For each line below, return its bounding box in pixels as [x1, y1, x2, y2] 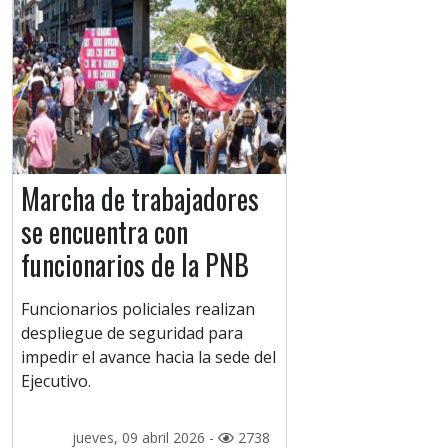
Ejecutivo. [21, 370, 91, 393]
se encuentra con [21, 211, 188, 253]
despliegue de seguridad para [21, 322, 243, 345]
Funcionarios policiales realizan [21, 298, 255, 321]
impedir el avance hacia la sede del [21, 346, 276, 369]
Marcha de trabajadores [21, 178, 259, 220]
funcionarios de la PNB [21, 244, 249, 286]
